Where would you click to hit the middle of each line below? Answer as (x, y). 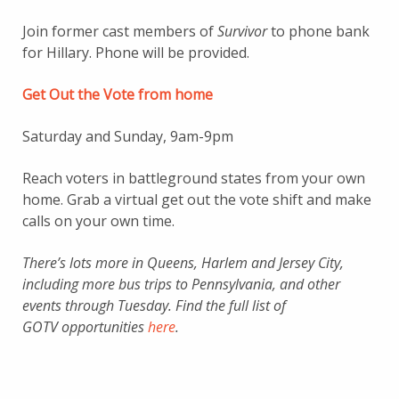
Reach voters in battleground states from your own (194, 178)
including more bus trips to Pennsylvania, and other (181, 284)
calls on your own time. (98, 221)
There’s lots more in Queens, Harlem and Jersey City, (183, 263)
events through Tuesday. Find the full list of (154, 305)
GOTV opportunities (85, 327)
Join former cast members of (120, 31)
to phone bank (318, 31)
